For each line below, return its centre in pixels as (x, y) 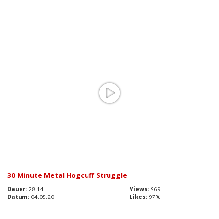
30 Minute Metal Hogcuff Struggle (67, 175)
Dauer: (17, 189)
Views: (139, 189)
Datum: (18, 197)
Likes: (138, 197)
